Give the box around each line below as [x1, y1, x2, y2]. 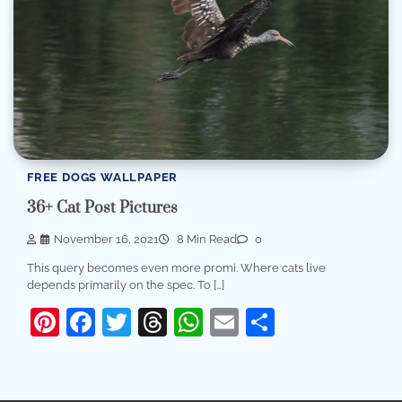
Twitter [131, 304, 223, 338]
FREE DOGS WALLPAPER [27, 170, 179, 185]
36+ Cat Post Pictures [27, 198, 178, 219]
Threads [167, 304, 275, 338]
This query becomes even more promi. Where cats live [27, 260, 326, 275]
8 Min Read [174, 232, 237, 246]
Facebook [95, 304, 226, 338]
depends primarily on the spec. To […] [27, 277, 224, 292]
